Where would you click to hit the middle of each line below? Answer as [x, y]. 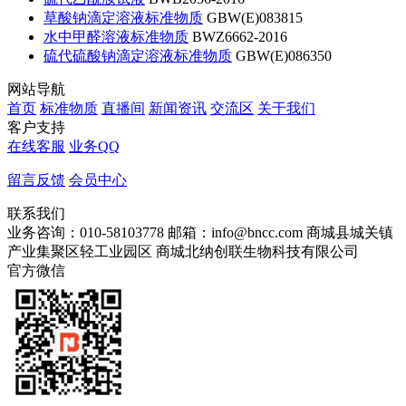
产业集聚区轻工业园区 [82, 252]
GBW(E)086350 [284, 56]
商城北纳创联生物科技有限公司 [257, 252]
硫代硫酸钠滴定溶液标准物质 [138, 56]
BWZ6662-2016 [240, 37]
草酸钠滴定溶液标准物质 [123, 18]
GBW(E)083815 [255, 18]
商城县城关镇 [350, 233]
